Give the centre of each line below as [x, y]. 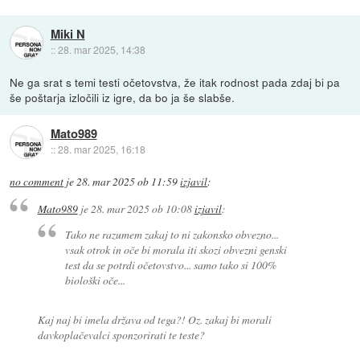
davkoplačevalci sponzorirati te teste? [121, 335]
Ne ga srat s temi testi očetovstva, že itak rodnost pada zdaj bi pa [175, 82]
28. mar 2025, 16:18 [101, 149]
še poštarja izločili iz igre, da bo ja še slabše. [123, 97]
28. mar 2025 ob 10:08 [141, 208]
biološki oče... [96, 280]
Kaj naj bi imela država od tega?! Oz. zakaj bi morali [154, 320]
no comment [37, 181]
